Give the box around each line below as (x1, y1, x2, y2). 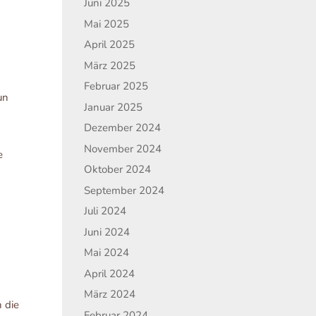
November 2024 (84, 141, 162, 156)
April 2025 (84, 37, 135, 51)
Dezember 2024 (84, 121, 162, 135)
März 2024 (84, 287, 136, 301)
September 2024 (84, 183, 165, 197)
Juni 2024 (84, 224, 130, 239)
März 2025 (84, 58, 136, 73)
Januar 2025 (84, 99, 143, 114)
